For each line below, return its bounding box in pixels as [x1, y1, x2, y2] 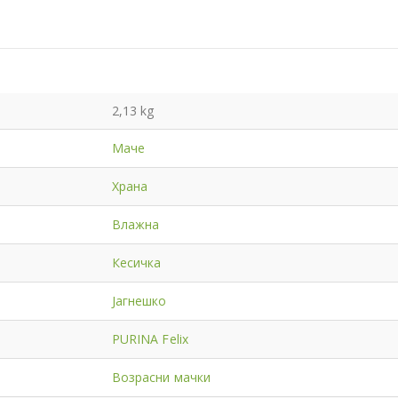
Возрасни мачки [112, 368, 211, 386]
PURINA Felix [112, 330, 188, 347]
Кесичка [112, 253, 162, 271]
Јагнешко [112, 291, 167, 309]
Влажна [112, 215, 160, 233]
